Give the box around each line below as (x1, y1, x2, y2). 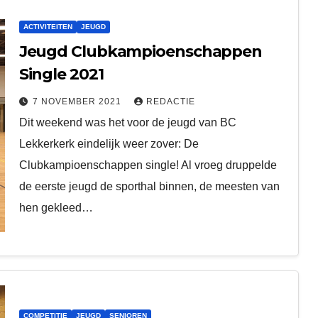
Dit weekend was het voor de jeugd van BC (18, 116, 236, 128)
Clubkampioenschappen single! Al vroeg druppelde (18, 159, 277, 171)
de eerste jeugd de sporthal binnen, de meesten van (18, 180, 280, 192)
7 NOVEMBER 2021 (32, 97, 124, 106)
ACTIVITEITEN (23, 23, 72, 31)
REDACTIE (146, 97, 195, 106)
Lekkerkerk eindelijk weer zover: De (18, 138, 199, 150)
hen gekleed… (18, 202, 93, 214)
